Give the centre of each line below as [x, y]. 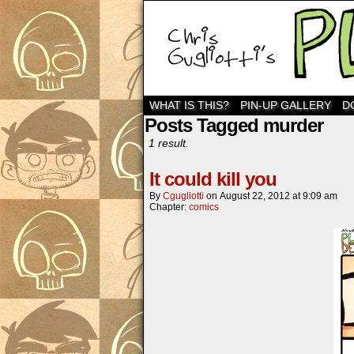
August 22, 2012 [255, 196]
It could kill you [213, 179]
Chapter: [169, 207]
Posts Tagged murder [234, 125]
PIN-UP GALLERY [286, 105]
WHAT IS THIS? [189, 105]
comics [204, 207]
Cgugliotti [183, 196]
